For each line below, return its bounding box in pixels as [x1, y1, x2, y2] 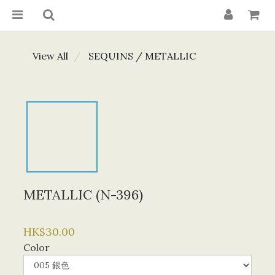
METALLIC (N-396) [23, 186, 143, 203]
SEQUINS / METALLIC [88, 50, 196, 62]
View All [33, 50, 68, 62]
